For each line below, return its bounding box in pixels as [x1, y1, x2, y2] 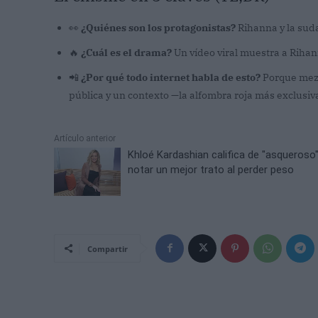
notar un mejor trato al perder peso [128, 163, 295, 177]
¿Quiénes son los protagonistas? [81, 21, 236, 35]
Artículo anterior [54, 133, 116, 144]
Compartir [87, 243, 128, 254]
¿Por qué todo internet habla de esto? [81, 71, 261, 84]
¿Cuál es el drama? [81, 46, 172, 60]
